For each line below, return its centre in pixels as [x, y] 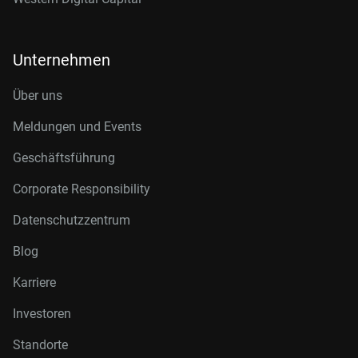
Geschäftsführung [64, 158]
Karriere [34, 282]
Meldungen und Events [77, 127]
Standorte [40, 345]
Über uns [38, 95]
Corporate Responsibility [82, 189]
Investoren [42, 314]
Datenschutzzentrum [72, 220]
